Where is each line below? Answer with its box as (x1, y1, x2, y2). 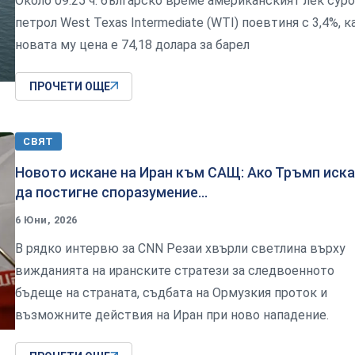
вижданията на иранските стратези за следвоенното (15, 262, 334, 278)
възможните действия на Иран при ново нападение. (15, 307, 329, 323)
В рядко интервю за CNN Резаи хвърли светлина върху (15, 240, 345, 256)
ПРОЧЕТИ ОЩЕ (29, 79, 110, 93)
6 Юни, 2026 (15, 213, 78, 226)
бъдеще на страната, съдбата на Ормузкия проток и (15, 284, 327, 300)
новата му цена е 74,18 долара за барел (15, 36, 250, 52)
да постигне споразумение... (15, 183, 208, 200)
